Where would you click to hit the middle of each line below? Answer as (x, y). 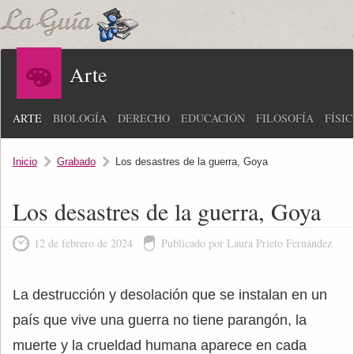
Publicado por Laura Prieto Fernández (247, 243)
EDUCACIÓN (213, 118)
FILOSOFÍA (285, 118)
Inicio (25, 162)
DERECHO (144, 118)
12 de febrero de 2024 (83, 243)
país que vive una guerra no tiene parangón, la (160, 320)
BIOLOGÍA (80, 118)
